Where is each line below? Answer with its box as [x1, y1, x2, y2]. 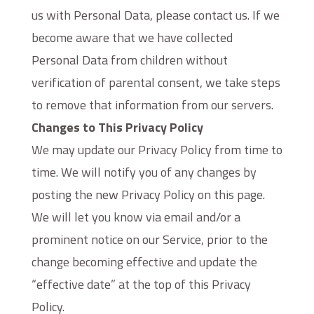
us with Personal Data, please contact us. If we [31, 6, 280, 25]
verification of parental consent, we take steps [31, 73, 280, 92]
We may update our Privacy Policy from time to [31, 140, 282, 159]
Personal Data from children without [31, 50, 228, 69]
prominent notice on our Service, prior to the [31, 230, 268, 249]
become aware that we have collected [31, 28, 233, 47]
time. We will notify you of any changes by [31, 163, 257, 182]
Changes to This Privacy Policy [31, 118, 203, 137]
